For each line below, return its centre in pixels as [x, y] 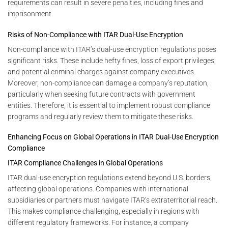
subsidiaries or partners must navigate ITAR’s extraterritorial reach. [112, 200]
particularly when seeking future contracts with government [102, 94]
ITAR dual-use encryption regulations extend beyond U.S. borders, [110, 178]
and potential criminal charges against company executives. [102, 72]
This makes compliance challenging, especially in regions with [104, 211]
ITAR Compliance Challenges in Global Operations [85, 163]
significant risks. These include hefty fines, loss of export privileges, [112, 60]
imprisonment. [30, 14]
